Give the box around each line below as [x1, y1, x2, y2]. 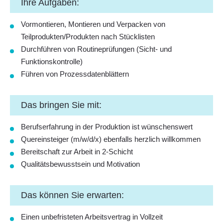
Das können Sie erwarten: [21, 190, 124, 200]
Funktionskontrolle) [21, 57, 83, 66]
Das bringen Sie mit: [21, 100, 102, 110]
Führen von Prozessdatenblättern [21, 70, 129, 78]
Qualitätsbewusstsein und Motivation [21, 160, 140, 168]
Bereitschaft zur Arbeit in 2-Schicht [21, 147, 133, 156]
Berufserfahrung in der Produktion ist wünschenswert [21, 122, 193, 131]
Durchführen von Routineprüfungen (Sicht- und [21, 45, 172, 53]
